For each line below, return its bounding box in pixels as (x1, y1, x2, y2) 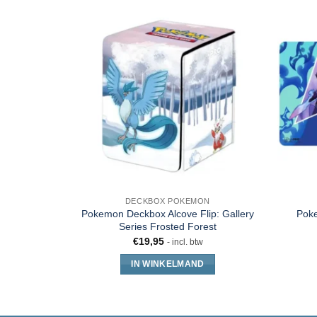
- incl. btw (166, 237, 203, 246)
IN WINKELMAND (131, 260, 204, 269)
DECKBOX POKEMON (125, 197, 211, 206)
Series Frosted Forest (119, 221, 217, 233)
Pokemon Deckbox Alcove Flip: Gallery (81, 208, 254, 220)
